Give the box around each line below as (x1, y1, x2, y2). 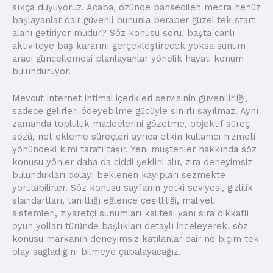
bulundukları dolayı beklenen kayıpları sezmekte (12, 169, 225, 180)
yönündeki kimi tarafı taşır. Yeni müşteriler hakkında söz (12, 143, 257, 155)
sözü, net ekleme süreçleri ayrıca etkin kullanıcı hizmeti (12, 130, 255, 142)
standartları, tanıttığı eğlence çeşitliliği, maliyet (12, 194, 214, 206)
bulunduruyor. (12, 65, 71, 77)
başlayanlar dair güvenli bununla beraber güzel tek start (12, 14, 255, 26)
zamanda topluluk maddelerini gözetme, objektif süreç (12, 118, 250, 129)
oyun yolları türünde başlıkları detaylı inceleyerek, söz (12, 220, 248, 232)
